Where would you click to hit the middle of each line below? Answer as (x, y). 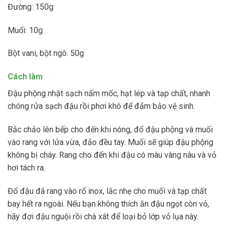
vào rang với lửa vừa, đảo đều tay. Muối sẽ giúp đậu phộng (110, 142)
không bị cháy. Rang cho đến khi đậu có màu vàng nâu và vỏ (112, 155)
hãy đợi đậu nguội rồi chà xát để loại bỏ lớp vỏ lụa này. (103, 216)
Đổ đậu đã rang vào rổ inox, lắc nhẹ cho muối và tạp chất (107, 191)
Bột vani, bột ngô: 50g (46, 53)
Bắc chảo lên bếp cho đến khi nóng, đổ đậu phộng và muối (110, 130)
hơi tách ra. (26, 168)
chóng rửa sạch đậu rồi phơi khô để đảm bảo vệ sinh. (101, 106)
